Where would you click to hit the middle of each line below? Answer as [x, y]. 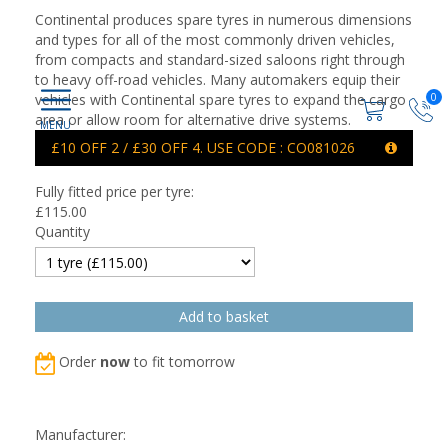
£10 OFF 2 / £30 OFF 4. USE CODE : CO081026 [203, 147]
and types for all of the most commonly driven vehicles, [215, 39]
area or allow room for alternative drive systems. [193, 119]
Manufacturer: [80, 434]
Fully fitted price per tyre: [114, 191]
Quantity [62, 231]
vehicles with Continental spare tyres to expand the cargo [220, 99]
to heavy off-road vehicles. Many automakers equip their [217, 79]
